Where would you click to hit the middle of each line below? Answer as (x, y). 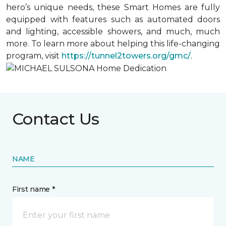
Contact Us (56, 119)
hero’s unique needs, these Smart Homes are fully (113, 7)
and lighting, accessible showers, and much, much (113, 32)
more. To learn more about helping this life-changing (113, 44)
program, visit (34, 56)
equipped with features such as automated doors (113, 19)
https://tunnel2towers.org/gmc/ (126, 56)
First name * (34, 189)
